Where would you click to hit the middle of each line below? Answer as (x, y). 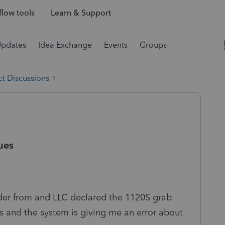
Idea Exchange (65, 45)
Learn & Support (81, 13)
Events (116, 45)
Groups (153, 45)
